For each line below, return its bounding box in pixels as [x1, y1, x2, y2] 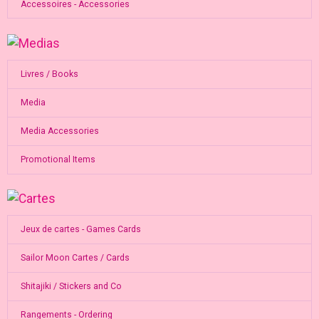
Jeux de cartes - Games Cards [20, 224, 141, 235]
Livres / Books [20, 69, 78, 80]
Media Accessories [20, 126, 99, 137]
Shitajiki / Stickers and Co [20, 281, 122, 292]
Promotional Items [20, 155, 95, 165]
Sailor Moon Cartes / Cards [20, 253, 130, 263]
